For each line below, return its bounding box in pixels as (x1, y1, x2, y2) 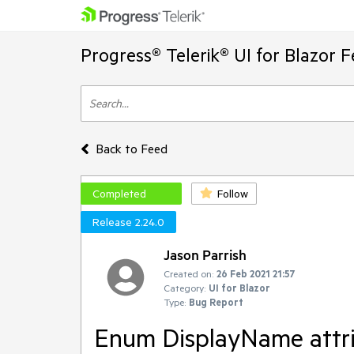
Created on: (164, 267, 213, 280)
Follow (217, 186, 248, 201)
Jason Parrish (164, 246, 247, 263)
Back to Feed (95, 141, 168, 156)
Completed (92, 186, 146, 201)
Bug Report (189, 296, 243, 308)
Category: (164, 281, 205, 294)
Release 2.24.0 (92, 215, 164, 229)
